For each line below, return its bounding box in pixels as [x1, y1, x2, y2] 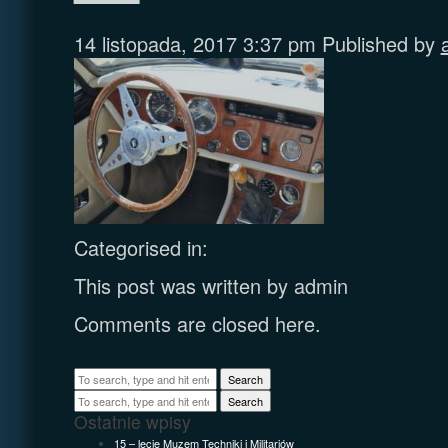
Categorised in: [73, 232, 208, 262]
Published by [321, 28, 441, 58]
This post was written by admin [73, 270, 348, 300]
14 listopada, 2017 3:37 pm [73, 28, 316, 58]
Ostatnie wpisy [73, 408, 191, 434]
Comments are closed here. [73, 308, 321, 338]
